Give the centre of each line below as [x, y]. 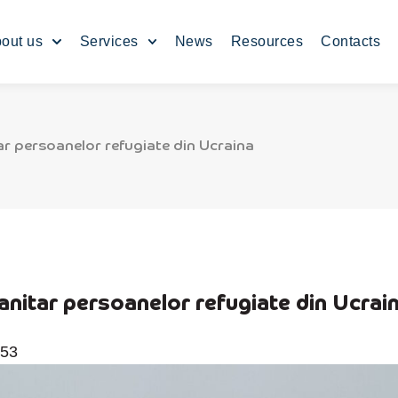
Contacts [351, 41]
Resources [267, 41]
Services [109, 41]
